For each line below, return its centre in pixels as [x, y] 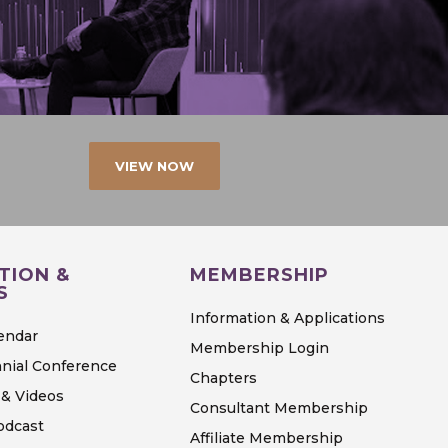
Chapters [223, 378]
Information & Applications [287, 318]
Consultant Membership [278, 408]
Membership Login [259, 348]
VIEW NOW [155, 166]
